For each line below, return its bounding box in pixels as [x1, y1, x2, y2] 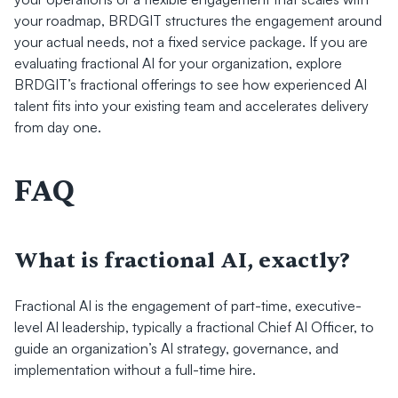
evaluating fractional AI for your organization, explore [14, 54, 342, 72]
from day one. [14, 118, 101, 136]
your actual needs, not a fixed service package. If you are [14, 33, 368, 51]
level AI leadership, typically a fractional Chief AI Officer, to [14, 318, 374, 336]
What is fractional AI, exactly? [14, 247, 350, 275]
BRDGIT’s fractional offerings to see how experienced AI [14, 76, 367, 93]
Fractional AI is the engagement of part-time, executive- [14, 297, 362, 314]
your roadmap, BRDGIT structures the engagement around [14, 12, 382, 29]
